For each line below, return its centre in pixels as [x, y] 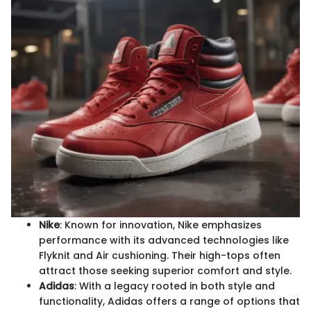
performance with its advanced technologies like [164, 240]
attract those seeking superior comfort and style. [165, 270]
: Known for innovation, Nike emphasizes [161, 225]
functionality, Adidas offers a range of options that [169, 301]
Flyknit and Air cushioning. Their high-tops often [160, 255]
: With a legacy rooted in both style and [175, 286]
